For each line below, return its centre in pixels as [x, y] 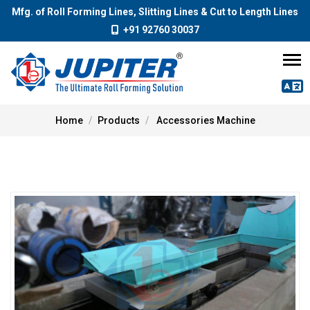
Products [118, 121]
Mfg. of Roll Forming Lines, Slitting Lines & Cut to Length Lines [155, 12]
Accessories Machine [206, 121]
